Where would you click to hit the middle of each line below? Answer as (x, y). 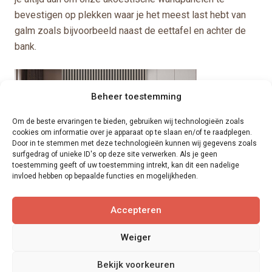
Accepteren (136, 210)
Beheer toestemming (136, 96)
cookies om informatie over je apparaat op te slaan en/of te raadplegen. (132, 132)
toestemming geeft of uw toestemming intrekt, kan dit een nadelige (126, 165)
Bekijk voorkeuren (136, 265)
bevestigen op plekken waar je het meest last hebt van (130, 15)
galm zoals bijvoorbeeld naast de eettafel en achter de (130, 30)
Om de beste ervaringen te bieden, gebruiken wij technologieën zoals (128, 121)
